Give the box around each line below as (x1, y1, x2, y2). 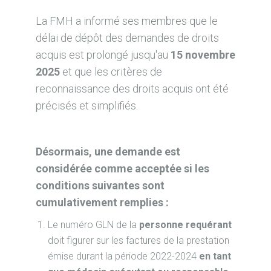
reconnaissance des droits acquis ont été (35, 82, 229, 95)
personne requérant (139, 219, 232, 230)
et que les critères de (62, 65, 162, 78)
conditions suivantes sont (35, 179, 165, 192)
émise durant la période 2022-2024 (47, 250, 199, 262)
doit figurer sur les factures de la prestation (47, 235, 229, 246)
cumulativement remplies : (35, 196, 169, 209)
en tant (198, 250, 231, 262)
